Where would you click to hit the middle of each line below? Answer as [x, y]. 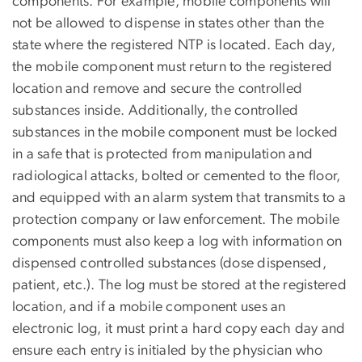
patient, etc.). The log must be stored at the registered [179, 285]
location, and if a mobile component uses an [149, 307]
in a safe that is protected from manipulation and [163, 154]
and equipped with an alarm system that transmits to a [179, 198]
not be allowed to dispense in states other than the [168, 23]
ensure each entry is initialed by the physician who [168, 350]
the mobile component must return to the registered [173, 67]
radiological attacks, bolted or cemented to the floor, [177, 176]
